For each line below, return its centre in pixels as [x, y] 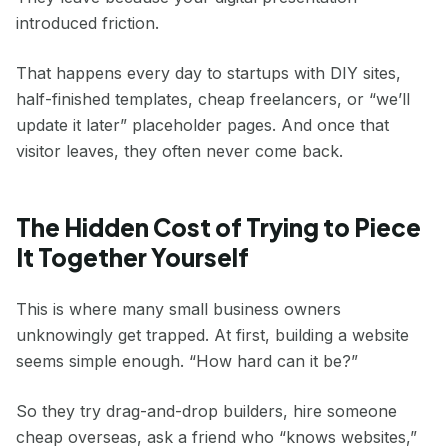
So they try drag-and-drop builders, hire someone [206, 411]
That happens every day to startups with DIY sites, [208, 73]
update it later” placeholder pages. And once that [202, 125]
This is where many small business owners [178, 309]
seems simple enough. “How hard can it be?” [187, 361]
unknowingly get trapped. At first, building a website [212, 335]
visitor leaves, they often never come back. [179, 151]
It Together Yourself [132, 257]
